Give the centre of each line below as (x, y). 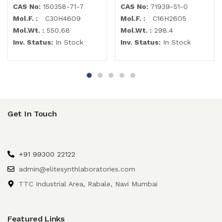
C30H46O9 (59, 18)
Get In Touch (32, 113)
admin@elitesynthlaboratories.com (77, 169)
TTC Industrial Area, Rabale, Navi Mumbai (88, 184)
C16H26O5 (166, 18)
